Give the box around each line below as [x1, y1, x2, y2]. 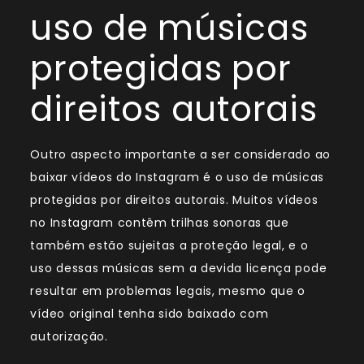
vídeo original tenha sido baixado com [30, 305, 269, 323]
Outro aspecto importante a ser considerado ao [30, 146, 331, 163]
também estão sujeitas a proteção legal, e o [30, 237, 309, 254]
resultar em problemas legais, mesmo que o [30, 283, 306, 300]
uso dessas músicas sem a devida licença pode [30, 260, 327, 277]
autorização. [30, 328, 108, 345]
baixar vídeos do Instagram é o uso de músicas [30, 169, 324, 186]
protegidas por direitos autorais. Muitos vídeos [30, 192, 318, 209]
